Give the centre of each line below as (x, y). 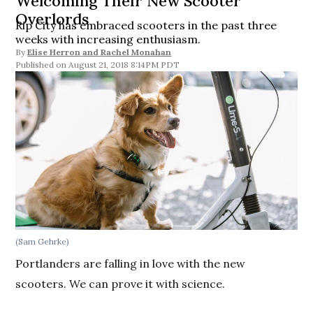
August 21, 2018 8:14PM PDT (124, 65)
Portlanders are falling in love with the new (131, 263)
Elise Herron (54, 52)
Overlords (52, 19)
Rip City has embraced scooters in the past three (146, 25)
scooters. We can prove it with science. (121, 283)
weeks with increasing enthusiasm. (108, 39)
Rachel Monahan (136, 52)
